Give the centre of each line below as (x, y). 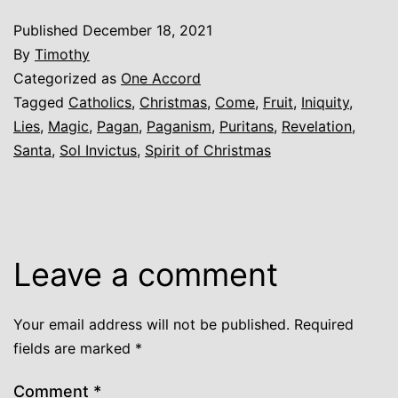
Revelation (317, 126)
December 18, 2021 (147, 30)
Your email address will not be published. (151, 324)
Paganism (179, 126)
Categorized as (67, 78)
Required (324, 324)
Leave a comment (146, 274)
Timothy (62, 54)
